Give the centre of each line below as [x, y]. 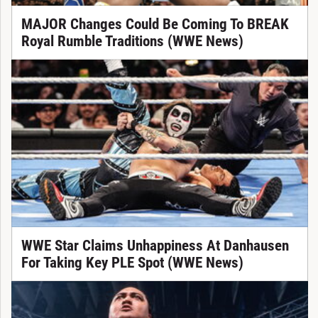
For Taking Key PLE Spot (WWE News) [132, 263]
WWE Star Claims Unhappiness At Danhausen [155, 246]
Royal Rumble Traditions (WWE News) [132, 42]
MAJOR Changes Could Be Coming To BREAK [155, 24]
